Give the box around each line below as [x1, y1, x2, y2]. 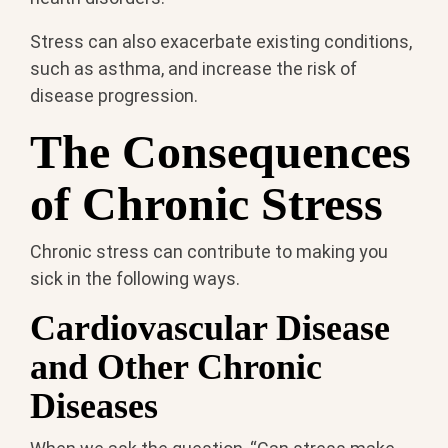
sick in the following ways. [30, 268, 240, 290]
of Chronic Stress [30, 176, 383, 230]
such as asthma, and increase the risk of [30, 57, 357, 79]
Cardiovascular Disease [30, 308, 390, 349]
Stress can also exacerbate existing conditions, [30, 30, 412, 52]
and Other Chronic [30, 347, 322, 388]
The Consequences [30, 124, 411, 178]
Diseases [30, 386, 158, 427]
